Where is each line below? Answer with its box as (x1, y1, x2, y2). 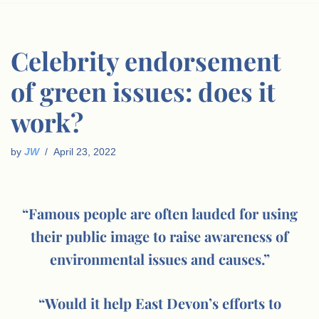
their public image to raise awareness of (31, 226, 288, 246)
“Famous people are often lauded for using (21, 204, 298, 223)
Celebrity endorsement (11, 43, 281, 78)
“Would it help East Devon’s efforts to (38, 293, 281, 313)
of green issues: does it (11, 74, 276, 108)
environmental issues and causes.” (49, 249, 270, 268)
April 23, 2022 (53, 147, 116, 157)
